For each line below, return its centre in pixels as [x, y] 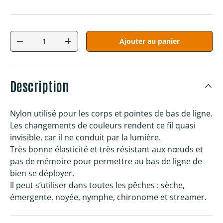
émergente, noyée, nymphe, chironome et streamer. [108, 197]
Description [40, 86]
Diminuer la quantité [55, 45]
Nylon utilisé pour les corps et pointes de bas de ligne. [111, 114]
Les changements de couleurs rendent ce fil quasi [103, 126]
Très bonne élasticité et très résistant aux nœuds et [107, 150]
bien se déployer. [42, 173]
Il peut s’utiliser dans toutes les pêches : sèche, [97, 185]
